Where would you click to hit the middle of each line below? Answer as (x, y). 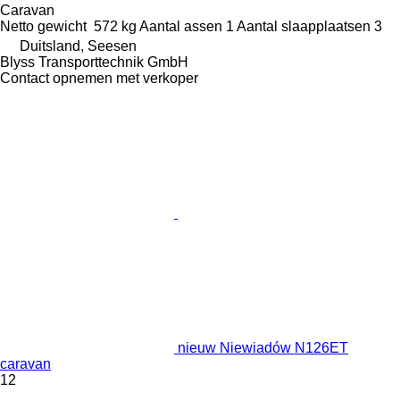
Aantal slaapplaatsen (304, 26)
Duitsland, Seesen (78, 46)
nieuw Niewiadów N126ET (263, 347)
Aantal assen (181, 26)
